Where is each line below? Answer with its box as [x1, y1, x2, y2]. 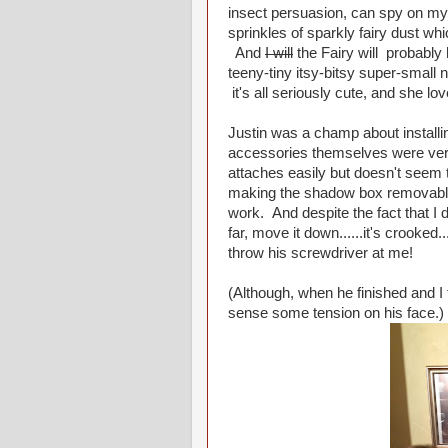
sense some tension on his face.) [228, 305, 444, 321]
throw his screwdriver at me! [228, 245, 413, 261]
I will [265, 45, 293, 61]
